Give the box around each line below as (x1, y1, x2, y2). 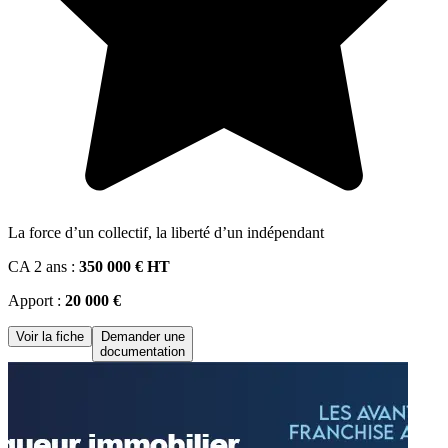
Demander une (100, 329, 185, 345)
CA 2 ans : (8, 258, 79, 276)
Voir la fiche (16, 329, 84, 345)
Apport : (8, 292, 65, 310)
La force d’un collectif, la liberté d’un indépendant (8, 224, 324, 242)
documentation (100, 344, 185, 360)
